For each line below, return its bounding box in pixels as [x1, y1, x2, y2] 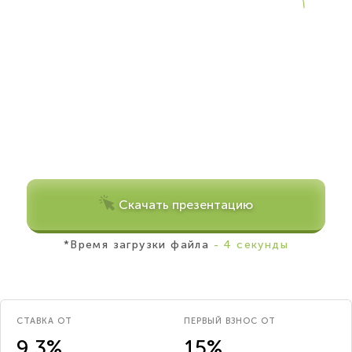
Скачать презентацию [119, 197, 253, 212]
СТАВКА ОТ [16, 316, 72, 326]
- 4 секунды [209, 238, 289, 251]
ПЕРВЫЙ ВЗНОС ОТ [184, 316, 276, 326]
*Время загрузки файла [63, 238, 210, 251]
